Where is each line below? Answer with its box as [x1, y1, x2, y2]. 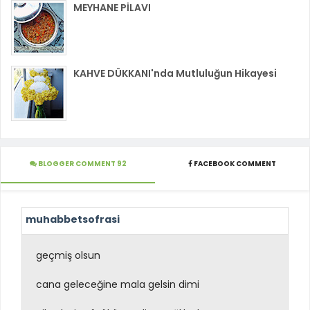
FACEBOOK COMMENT [192, 158, 276, 170]
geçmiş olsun [36, 248, 100, 262]
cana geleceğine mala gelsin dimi [36, 277, 199, 291]
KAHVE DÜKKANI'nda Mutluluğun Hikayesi [73, 66, 277, 80]
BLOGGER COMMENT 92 [36, 158, 127, 170]
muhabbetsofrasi [26, 212, 120, 226]
